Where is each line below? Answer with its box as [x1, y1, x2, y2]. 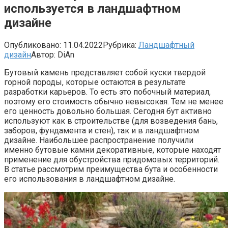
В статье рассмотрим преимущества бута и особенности [4, 164, 218, 174]
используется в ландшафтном [4, 1, 181, 16]
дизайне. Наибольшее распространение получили [4, 135, 193, 145]
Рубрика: [103, 40, 136, 50]
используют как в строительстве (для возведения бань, [4, 116, 218, 126]
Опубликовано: [4, 40, 61, 50]
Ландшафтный [138, 40, 194, 50]
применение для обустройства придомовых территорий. [4, 154, 219, 164]
